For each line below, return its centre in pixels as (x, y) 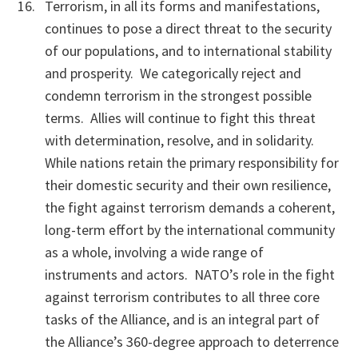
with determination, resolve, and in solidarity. (181, 140)
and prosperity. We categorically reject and (173, 73)
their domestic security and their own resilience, (188, 185)
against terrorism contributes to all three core (182, 297)
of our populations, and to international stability (188, 51)
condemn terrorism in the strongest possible (178, 95)
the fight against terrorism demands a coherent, (190, 207)
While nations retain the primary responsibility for (192, 163)
